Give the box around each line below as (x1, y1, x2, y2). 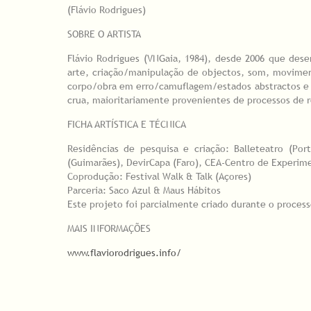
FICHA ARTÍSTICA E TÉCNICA (67, 118, 186, 131)
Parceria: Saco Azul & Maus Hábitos (67, 184, 221, 197)
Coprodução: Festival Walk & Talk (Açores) (67, 170, 251, 183)
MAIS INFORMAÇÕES (67, 222, 151, 235)
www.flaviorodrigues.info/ (67, 246, 181, 260)
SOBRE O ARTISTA (67, 28, 141, 41)
